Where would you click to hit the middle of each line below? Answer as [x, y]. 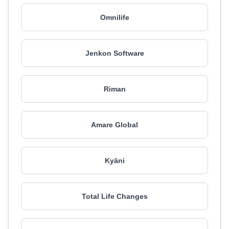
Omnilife [114, 17]
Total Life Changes [114, 196]
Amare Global [114, 125]
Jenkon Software [114, 53]
